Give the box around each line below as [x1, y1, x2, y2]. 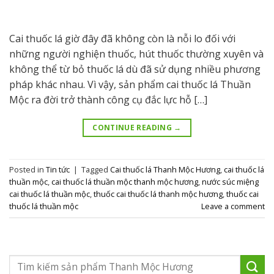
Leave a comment [201, 200, 265, 212]
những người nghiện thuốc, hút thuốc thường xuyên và [9, 46, 264, 61]
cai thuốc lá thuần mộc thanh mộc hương [51, 176, 198, 187]
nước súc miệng [202, 176, 259, 187]
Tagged [81, 163, 110, 175]
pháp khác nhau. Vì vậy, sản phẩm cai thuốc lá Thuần [9, 77, 251, 91]
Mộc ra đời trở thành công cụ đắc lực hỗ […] [9, 92, 207, 106]
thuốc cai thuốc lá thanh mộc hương [94, 188, 223, 199]
